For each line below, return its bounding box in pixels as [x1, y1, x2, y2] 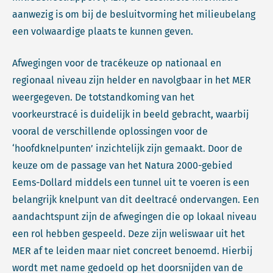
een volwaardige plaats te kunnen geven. [12, 26, 193, 37]
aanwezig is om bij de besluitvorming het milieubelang [12, 9, 255, 20]
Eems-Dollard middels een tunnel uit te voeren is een [12, 177, 249, 188]
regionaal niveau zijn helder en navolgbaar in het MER [12, 74, 251, 86]
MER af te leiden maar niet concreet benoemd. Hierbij [12, 245, 252, 257]
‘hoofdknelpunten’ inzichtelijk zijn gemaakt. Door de [12, 143, 243, 154]
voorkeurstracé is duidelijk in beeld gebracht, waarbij [12, 108, 249, 120]
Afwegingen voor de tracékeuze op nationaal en [12, 57, 221, 69]
